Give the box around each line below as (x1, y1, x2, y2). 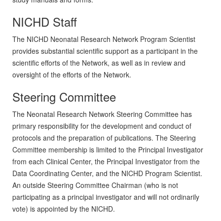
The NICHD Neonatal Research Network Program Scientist (12, 34, 195, 44)
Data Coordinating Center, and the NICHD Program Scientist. (12, 168, 202, 179)
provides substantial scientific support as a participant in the (12, 46, 198, 56)
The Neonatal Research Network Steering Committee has (12, 109, 192, 119)
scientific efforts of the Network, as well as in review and (12, 58, 185, 68)
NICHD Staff (12, 13, 77, 31)
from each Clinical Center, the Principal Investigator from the (12, 156, 200, 167)
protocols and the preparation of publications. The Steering (12, 133, 196, 143)
